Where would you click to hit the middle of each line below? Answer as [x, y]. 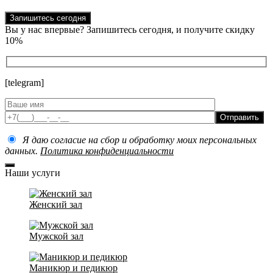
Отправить [239, 118]
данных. [23, 151]
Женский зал [56, 205]
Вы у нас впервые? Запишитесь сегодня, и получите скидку [130, 29]
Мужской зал [56, 236]
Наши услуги [33, 173]
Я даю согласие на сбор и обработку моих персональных [137, 140]
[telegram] [24, 83]
